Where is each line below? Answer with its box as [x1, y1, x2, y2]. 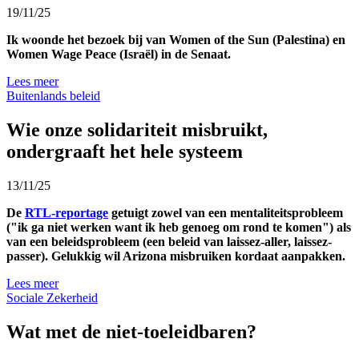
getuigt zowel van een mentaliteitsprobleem [108, 206, 343, 220]
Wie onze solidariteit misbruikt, [6, 119, 268, 141]
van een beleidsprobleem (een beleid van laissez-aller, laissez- [6, 235, 332, 249]
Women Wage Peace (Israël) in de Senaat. [6, 47, 234, 62]
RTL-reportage [25, 206, 108, 220]
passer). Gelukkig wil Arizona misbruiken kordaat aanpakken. [6, 249, 345, 264]
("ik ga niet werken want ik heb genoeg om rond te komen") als [6, 220, 351, 235]
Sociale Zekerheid [6, 291, 98, 305]
